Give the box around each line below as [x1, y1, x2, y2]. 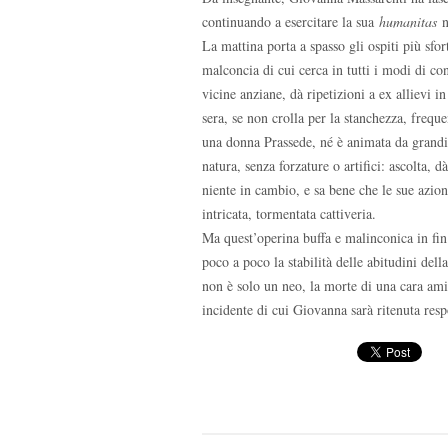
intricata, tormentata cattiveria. [202, 204, 376, 223]
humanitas [379, 12, 437, 31]
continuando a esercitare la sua [202, 12, 379, 31]
